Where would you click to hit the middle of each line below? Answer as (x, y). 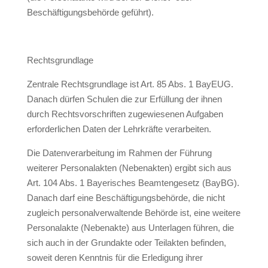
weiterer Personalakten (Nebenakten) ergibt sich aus (129, 168)
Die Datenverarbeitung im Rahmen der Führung (119, 153)
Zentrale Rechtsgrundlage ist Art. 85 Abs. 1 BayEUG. (130, 84)
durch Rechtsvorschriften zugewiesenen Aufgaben (125, 114)
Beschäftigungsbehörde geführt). (90, 12)
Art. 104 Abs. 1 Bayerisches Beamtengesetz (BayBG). (133, 183)
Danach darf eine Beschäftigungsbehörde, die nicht (126, 198)
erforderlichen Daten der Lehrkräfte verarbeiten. (119, 129)
